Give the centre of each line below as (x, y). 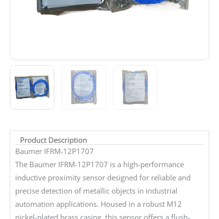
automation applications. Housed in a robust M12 (99, 204)
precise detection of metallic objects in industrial (96, 191)
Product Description (54, 140)
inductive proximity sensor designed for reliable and (103, 178)
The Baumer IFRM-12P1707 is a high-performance (99, 164)
